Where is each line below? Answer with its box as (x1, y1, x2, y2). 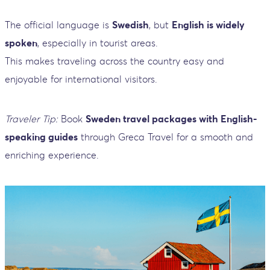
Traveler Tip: (5, 112, 58, 125)
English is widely (172, 18, 245, 31)
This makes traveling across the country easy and (5, 54, 224, 67)
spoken (5, 36, 37, 49)
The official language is (5, 18, 112, 31)
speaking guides (5, 130, 78, 143)
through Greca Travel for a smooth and (78, 130, 253, 143)
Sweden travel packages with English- (86, 112, 257, 125)
